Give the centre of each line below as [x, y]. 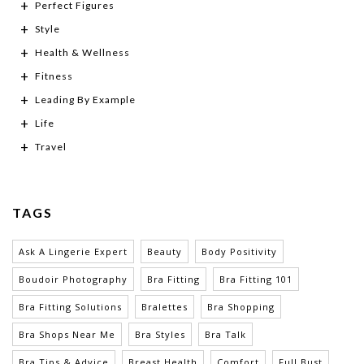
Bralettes [165, 307]
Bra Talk [225, 335]
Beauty [165, 252]
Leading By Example [85, 100]
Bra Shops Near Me [67, 335]
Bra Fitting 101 [256, 279]
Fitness [54, 76]
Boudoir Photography [73, 279]
